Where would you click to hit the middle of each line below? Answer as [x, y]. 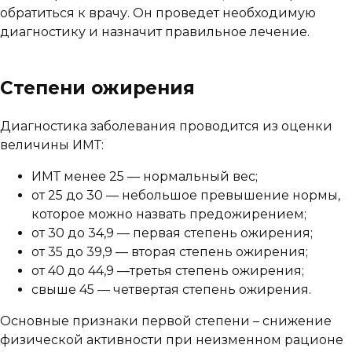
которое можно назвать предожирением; [169, 214]
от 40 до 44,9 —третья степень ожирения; [168, 270]
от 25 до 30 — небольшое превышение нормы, [186, 195]
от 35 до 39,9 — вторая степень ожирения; [170, 251]
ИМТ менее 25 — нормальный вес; [145, 176]
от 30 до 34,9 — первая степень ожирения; [172, 233]
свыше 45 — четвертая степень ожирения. [171, 289]
